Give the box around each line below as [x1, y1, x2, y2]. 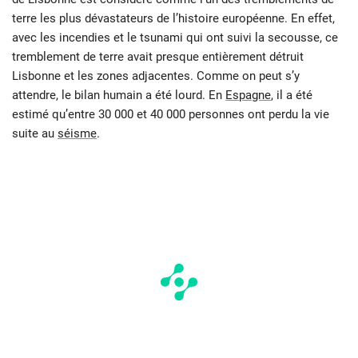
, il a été [271, 87, 312, 102]
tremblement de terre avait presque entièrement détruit [12, 49, 304, 64]
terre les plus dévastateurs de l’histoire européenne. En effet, [12, 10, 335, 26]
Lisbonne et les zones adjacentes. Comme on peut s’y [12, 68, 300, 83]
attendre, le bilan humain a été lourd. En [12, 87, 225, 102]
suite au [12, 125, 58, 141]
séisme [58, 125, 97, 141]
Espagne [225, 87, 271, 102]
